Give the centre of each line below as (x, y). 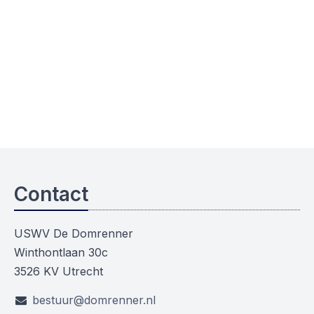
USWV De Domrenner (74, 234)
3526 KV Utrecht (59, 272)
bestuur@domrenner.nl (94, 300)
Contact (51, 194)
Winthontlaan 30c (61, 253)
